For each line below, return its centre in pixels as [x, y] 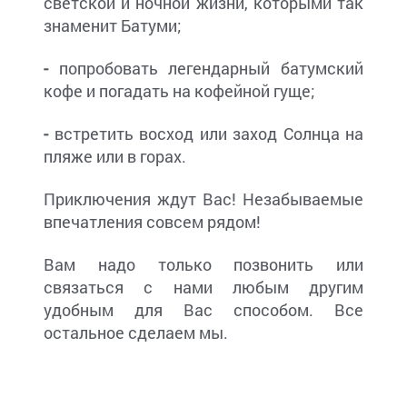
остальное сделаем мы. [136, 333]
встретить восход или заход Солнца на [206, 134]
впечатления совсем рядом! [152, 222]
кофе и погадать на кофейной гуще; [179, 91]
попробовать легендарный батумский [206, 69]
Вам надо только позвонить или [203, 265]
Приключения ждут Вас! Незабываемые [203, 199]
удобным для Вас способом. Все [203, 310]
